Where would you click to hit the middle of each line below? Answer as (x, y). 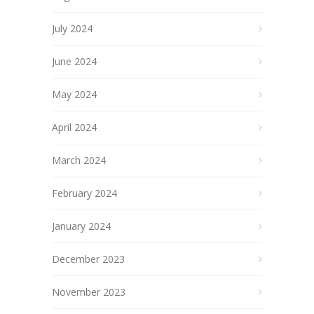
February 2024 (84, 193)
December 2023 (88, 259)
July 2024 (72, 28)
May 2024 (74, 94)
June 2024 (74, 61)
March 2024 (79, 160)
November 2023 (89, 292)
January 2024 (81, 226)
